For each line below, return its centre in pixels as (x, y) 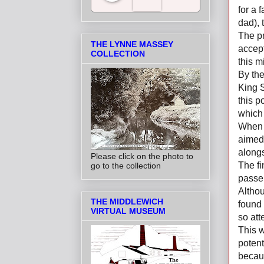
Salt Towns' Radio (189, 30)
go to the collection (126, 165)
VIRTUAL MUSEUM (128, 211)
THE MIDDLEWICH (127, 201)
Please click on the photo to (142, 156)
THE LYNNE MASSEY (132, 44)
